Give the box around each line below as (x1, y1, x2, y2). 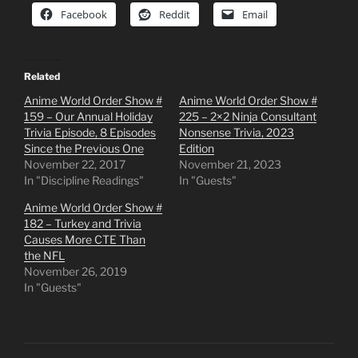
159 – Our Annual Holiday (24, 109, 153, 124)
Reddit (159, 7, 190, 22)
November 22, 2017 (24, 157, 125, 172)
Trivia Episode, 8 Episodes (24, 125, 156, 140)
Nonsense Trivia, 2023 (179, 125, 294, 140)
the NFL (24, 249, 65, 263)
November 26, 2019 (24, 265, 127, 279)
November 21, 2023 (179, 157, 281, 172)
